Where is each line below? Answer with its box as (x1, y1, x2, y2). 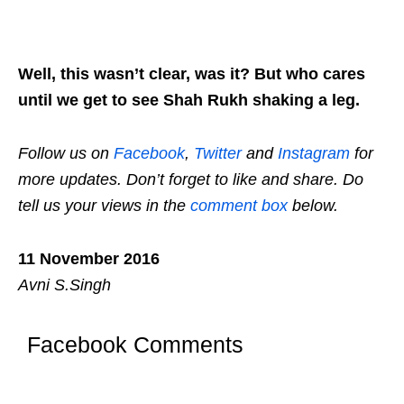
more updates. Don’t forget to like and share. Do (18, 170, 363, 189)
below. (288, 197, 338, 216)
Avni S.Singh (18, 276, 111, 295)
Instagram (278, 144, 350, 163)
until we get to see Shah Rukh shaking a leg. (18, 91, 360, 110)
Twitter (194, 144, 242, 163)
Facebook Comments (27, 332, 243, 358)
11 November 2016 (18, 250, 160, 269)
